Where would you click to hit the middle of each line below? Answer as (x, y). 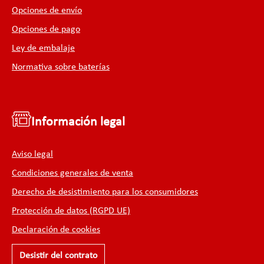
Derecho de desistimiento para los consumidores (105, 192)
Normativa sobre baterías (61, 67)
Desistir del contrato (58, 256)
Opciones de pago (46, 29)
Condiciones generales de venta (72, 173)
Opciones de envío (47, 11)
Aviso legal (32, 154)
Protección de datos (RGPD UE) (71, 211)
